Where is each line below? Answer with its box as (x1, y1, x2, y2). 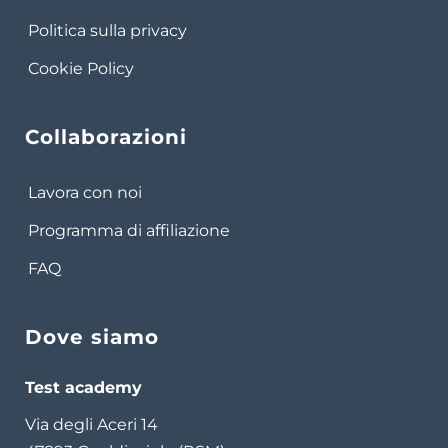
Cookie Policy (28, 59, 134, 79)
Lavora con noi (28, 183, 142, 203)
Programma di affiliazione (28, 221, 230, 241)
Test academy (25, 378, 142, 398)
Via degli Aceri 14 (25, 415, 158, 435)
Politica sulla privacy (28, 21, 187, 41)
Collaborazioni (25, 125, 187, 150)
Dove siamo (25, 325, 159, 350)
